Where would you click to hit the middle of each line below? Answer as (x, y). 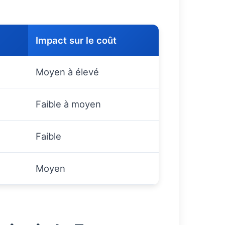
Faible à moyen (68, 104)
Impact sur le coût (76, 40)
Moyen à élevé (67, 72)
